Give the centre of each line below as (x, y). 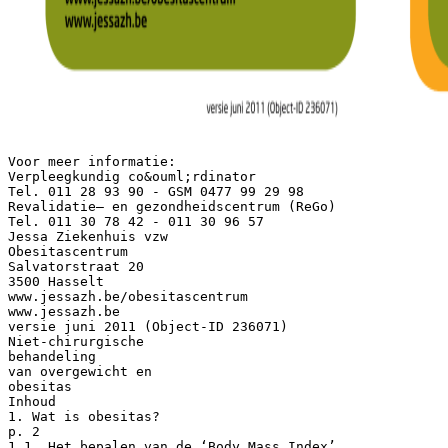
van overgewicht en (80, 371)
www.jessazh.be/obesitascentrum (128, 296)
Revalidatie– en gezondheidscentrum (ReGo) (172, 206)
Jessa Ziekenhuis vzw (88, 236)
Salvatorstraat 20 (76, 266)
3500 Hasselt (56, 281)
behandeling (52, 356)
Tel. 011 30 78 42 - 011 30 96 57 (136, 221)
